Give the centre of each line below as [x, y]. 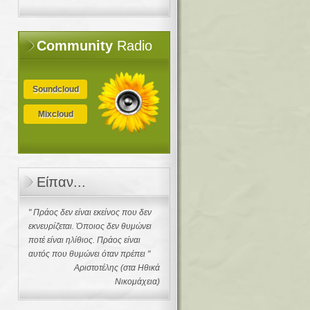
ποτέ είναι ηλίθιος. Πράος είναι [84, 240]
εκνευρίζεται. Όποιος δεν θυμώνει [90, 226]
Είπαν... [61, 182]
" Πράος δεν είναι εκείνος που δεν [90, 212]
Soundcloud [55, 89]
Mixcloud [55, 114]
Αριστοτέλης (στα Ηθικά [117, 268]
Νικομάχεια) [137, 282]
